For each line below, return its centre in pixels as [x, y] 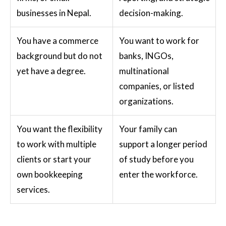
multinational [144, 71]
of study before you [156, 159]
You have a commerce [58, 40]
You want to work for [159, 40]
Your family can [148, 129]
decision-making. [151, 13]
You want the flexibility [60, 129]
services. [33, 189]
